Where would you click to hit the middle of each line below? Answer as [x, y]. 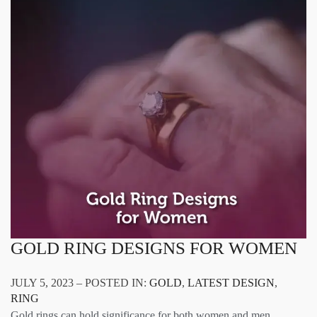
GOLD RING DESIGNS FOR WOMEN [154, 248]
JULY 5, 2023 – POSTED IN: [80, 282]
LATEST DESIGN [231, 282]
